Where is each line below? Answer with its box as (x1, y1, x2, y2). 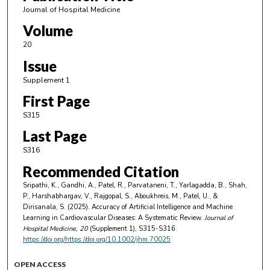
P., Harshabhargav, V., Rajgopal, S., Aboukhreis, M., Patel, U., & (22, 191, 218, 201)
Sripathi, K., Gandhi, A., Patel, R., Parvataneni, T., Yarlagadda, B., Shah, (22, 180, 247, 190)
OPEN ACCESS (14, 259, 66, 269)
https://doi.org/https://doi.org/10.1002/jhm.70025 (22, 234, 171, 244)
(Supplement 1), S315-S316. (87, 224, 177, 233)
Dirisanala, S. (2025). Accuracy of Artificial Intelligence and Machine (22, 202, 233, 212)
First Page (22, 92, 90, 110)
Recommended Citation (22, 162, 179, 180)
